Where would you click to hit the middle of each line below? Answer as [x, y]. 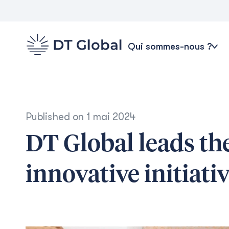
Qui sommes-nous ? [170, 46]
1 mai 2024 [111, 117]
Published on [56, 117]
